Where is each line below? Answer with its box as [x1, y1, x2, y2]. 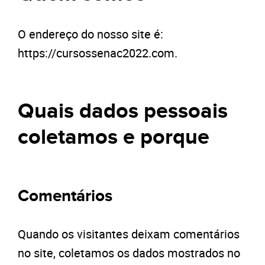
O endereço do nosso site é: [18, 26, 163, 42]
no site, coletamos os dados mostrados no [18, 245, 240, 261]
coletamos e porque [18, 124, 209, 150]
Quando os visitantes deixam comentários [18, 226, 240, 242]
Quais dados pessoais [18, 98, 228, 124]
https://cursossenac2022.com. [18, 45, 177, 61]
